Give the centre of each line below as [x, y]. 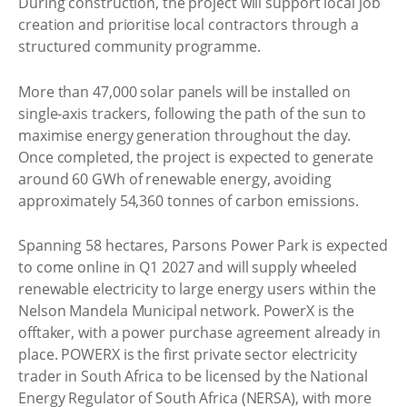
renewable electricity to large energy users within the [197, 289]
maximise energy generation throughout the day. [185, 135]
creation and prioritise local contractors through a [189, 25]
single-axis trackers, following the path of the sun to [192, 113]
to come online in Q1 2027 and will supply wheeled [188, 267]
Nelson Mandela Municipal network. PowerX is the [187, 311]
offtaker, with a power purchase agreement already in [199, 333]
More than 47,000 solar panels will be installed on [184, 91]
